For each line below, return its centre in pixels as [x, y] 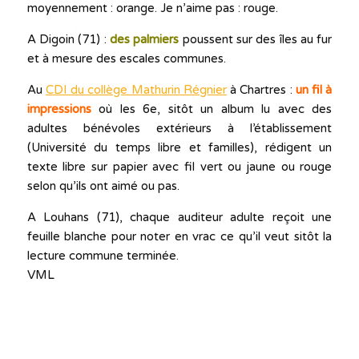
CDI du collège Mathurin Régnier [136, 90]
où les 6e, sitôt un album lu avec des [212, 109]
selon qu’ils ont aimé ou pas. [103, 186]
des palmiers [144, 40]
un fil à [314, 90]
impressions [59, 109]
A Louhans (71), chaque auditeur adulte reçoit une [179, 218]
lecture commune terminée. [103, 256]
